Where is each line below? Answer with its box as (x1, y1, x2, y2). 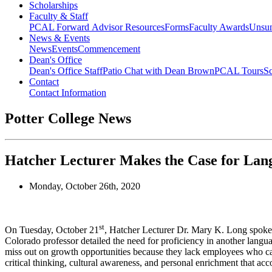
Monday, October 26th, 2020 (29, 180, 140, 191)
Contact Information (29, 87, 106, 98)
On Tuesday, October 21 (5, 225, 99, 236)
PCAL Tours (214, 66, 263, 76)
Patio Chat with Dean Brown (103, 66, 214, 76)
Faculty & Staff (29, 11, 88, 22)
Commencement (78, 44, 140, 55)
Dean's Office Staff (29, 66, 103, 76)
